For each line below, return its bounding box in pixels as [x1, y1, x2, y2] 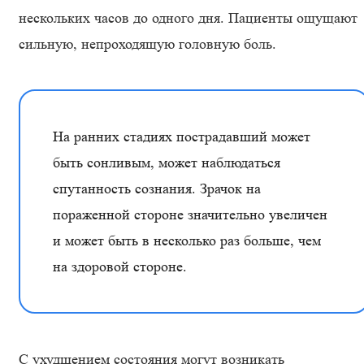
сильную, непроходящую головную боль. [19, 36, 276, 52]
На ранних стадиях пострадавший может [53, 128, 310, 145]
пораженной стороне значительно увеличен [53, 206, 327, 223]
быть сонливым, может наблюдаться [53, 154, 280, 171]
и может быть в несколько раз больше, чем [53, 232, 321, 249]
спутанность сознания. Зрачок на [53, 180, 261, 197]
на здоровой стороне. [53, 258, 191, 275]
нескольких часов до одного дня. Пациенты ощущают [19, 10, 357, 26]
